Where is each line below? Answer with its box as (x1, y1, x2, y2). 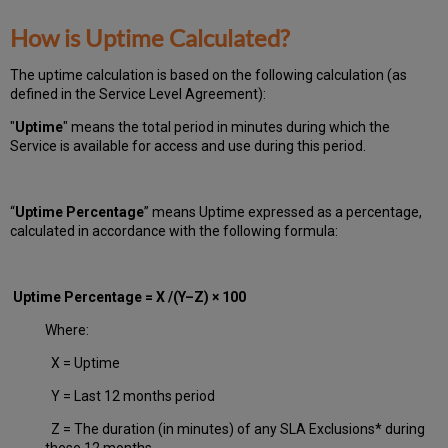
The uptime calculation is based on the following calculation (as (10, 66, 408, 83)
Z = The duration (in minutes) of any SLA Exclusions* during (45, 420, 426, 437)
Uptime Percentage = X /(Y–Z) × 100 (10, 288, 259, 305)
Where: (45, 321, 90, 338)
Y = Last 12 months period (45, 387, 216, 404)
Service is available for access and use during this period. (10, 137, 367, 154)
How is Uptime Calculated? (10, 22, 291, 52)
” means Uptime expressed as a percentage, (144, 203, 423, 220)
